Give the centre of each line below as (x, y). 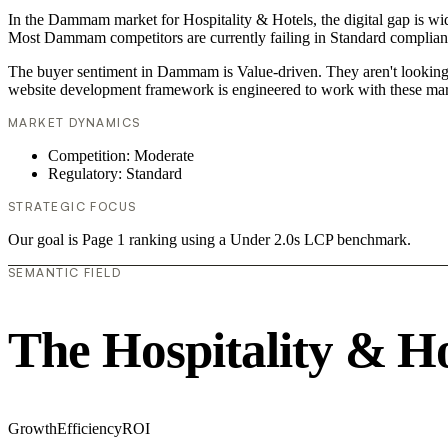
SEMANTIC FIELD (65, 272)
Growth (32, 429)
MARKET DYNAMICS (74, 122)
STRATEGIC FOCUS (72, 206)
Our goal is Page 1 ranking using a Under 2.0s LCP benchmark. (209, 239)
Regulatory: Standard (115, 173)
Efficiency (89, 429)
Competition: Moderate (121, 155)
